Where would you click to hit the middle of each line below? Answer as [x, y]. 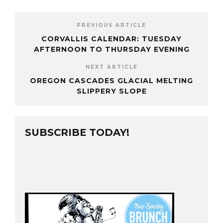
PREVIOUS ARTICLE [111, 25]
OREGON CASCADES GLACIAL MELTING [111, 81]
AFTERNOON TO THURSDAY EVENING [111, 50]
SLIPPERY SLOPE [111, 91]
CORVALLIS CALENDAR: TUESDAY [111, 39]
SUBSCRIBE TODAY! [77, 133]
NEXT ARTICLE [111, 67]
